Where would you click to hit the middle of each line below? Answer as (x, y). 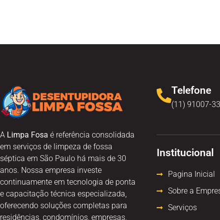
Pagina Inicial (191, 174)
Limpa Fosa (27, 135)
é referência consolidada (91, 135)
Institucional (185, 153)
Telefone (191, 91)
